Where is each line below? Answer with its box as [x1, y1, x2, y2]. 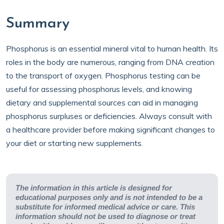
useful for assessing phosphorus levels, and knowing [6, 84, 192, 94]
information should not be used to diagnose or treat [15, 212, 195, 220]
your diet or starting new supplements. [6, 138, 145, 148]
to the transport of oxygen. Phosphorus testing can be [6, 70, 200, 80]
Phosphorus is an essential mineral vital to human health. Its [6, 43, 218, 53]
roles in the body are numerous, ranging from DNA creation [6, 57, 214, 67]
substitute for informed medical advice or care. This [15, 202, 195, 211]
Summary [6, 16, 69, 31]
